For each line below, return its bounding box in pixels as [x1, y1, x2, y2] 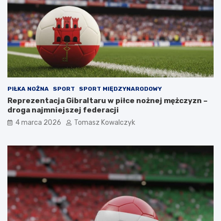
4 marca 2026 [15, 118, 61, 127]
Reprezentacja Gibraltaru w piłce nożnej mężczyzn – [7, 96, 208, 106]
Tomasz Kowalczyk [74, 118, 135, 127]
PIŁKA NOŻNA [7, 85, 49, 93]
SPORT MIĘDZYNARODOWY [79, 85, 162, 93]
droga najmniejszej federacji [7, 106, 119, 115]
